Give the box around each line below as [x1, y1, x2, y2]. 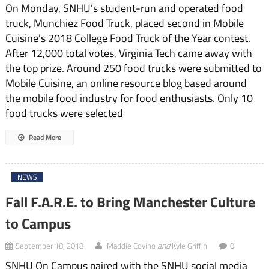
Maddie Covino [106, 240, 156, 252]
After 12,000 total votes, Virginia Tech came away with [5, 45, 252, 62]
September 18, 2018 [15, 240, 83, 252]
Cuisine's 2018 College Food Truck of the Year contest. [5, 30, 250, 47]
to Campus [5, 213, 71, 235]
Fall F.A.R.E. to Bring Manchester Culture [5, 191, 255, 213]
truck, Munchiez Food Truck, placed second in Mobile [5, 15, 244, 32]
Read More [26, 131, 61, 144]
